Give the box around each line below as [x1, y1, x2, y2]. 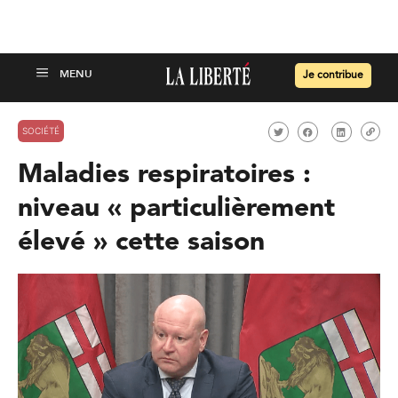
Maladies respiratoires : [18, 162, 311, 188]
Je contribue [303, 70, 363, 81]
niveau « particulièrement [18, 195, 335, 222]
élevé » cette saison [18, 229, 265, 256]
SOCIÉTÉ [22, 124, 60, 136]
